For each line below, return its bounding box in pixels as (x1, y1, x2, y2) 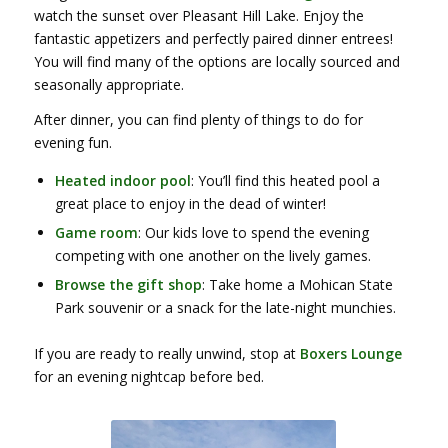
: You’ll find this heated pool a (190, 171, 380, 191)
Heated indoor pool (54, 171, 191, 191)
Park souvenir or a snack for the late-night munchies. (54, 298, 396, 318)
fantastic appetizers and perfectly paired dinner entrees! (33, 29, 393, 49)
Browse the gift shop (54, 275, 202, 295)
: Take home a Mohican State (201, 275, 393, 295)
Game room (54, 223, 138, 243)
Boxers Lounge (299, 344, 402, 364)
